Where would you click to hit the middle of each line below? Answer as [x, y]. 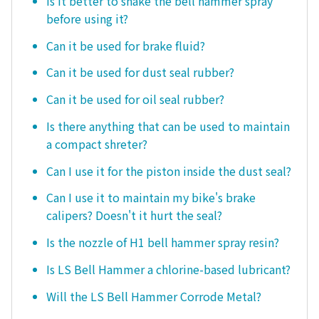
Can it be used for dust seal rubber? [140, 72]
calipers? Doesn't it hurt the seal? [134, 215]
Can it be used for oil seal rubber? [135, 99]
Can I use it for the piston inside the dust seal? [169, 171]
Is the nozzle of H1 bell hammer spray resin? [163, 242]
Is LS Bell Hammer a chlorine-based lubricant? [168, 269]
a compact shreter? [97, 143]
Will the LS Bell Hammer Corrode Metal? [154, 296]
